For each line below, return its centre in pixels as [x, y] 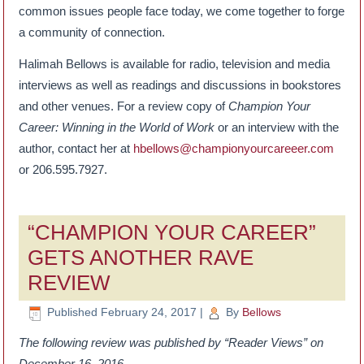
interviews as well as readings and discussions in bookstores [180, 85]
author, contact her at [76, 149]
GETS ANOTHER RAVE [141, 258]
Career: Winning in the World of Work [117, 128]
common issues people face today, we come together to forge [182, 11]
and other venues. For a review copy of [124, 106]
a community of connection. [92, 32]
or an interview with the [277, 128]
